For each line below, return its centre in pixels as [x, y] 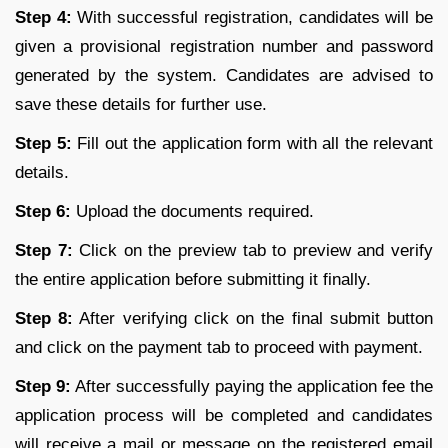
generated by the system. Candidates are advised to [224, 76]
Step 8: [44, 319]
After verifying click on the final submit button [253, 319]
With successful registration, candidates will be [252, 18]
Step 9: [43, 387]
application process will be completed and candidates [224, 416]
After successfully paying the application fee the [252, 387]
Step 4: [43, 18]
